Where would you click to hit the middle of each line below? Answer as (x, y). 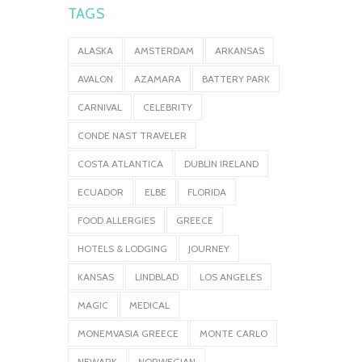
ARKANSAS (240, 50)
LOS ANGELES (231, 276)
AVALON (95, 78)
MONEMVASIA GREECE (128, 333)
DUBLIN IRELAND (221, 163)
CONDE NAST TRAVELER (132, 135)
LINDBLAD (157, 276)
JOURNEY (209, 248)
